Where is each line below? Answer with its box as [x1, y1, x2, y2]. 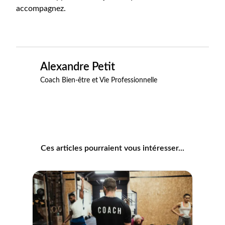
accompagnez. [16, 5, 66, 13]
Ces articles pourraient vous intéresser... [41, 144, 184, 152]
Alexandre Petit [40, 62, 115, 72]
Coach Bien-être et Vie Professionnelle [40, 77, 157, 84]
